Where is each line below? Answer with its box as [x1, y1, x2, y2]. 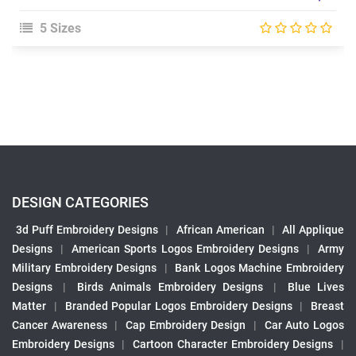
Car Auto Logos [264, 319, 345, 332]
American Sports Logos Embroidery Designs [72, 242, 299, 256]
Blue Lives [287, 281, 344, 294]
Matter [12, 300, 46, 313]
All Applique [281, 223, 345, 237]
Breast [311, 300, 344, 313]
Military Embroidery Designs [12, 261, 157, 275]
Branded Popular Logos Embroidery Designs [64, 300, 292, 313]
